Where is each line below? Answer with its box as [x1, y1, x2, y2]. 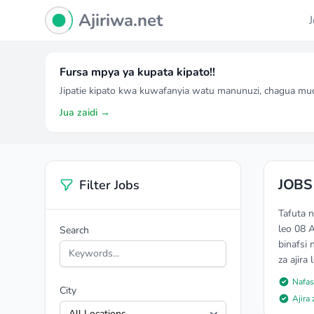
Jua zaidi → [60, 106, 110, 119]
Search [60, 224, 89, 237]
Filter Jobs [79, 177, 139, 193]
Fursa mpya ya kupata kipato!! [60, 64, 215, 80]
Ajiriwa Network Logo [39, 6, 149, 22]
